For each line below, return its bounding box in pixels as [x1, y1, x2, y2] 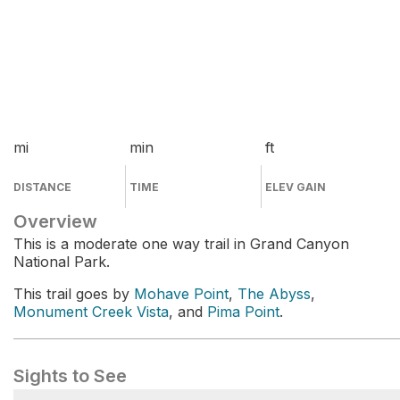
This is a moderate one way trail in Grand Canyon [13, 235, 349, 253]
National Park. [13, 253, 110, 271]
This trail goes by [13, 285, 134, 303]
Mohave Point [134, 285, 229, 303]
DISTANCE [13, 180, 71, 194]
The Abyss [237, 285, 311, 303]
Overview [13, 211, 97, 232]
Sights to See [13, 365, 127, 387]
